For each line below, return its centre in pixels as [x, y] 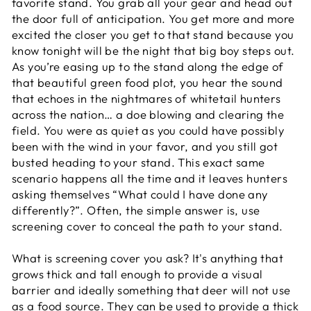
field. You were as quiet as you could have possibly [148, 130]
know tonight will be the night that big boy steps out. [153, 50]
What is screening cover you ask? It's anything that [148, 258]
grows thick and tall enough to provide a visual [137, 274]
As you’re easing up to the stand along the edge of [148, 66]
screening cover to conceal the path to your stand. [148, 226]
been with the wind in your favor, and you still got [145, 146]
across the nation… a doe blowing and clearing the [148, 114]
